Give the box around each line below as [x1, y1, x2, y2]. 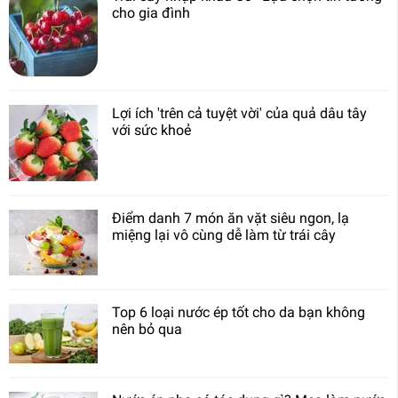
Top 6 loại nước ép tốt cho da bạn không [112, 303, 365, 321]
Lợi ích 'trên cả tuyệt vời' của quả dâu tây [112, 104, 367, 122]
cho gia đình [112, 4, 190, 21]
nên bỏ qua [112, 320, 182, 338]
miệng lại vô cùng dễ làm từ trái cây [112, 226, 336, 243]
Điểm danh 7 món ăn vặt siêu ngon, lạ [112, 209, 349, 227]
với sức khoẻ [112, 121, 191, 139]
